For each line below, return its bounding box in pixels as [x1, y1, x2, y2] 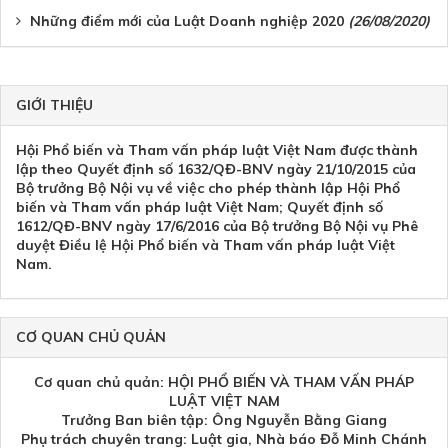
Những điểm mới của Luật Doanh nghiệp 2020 [30, 12, 344, 31]
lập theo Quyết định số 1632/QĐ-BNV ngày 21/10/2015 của [16, 160, 416, 179]
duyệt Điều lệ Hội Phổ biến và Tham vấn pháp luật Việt [16, 236, 395, 255]
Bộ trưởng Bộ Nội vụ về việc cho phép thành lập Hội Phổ [16, 179, 400, 198]
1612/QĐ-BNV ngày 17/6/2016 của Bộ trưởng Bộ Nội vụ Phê [16, 217, 418, 236]
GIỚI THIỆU [16, 96, 93, 115]
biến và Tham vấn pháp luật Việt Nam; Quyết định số [16, 198, 383, 217]
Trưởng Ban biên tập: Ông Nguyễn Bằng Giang [61, 411, 387, 430]
